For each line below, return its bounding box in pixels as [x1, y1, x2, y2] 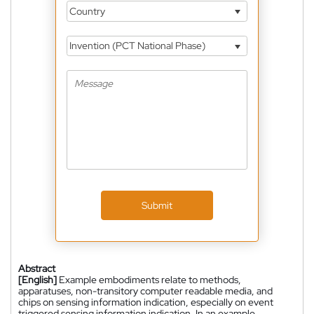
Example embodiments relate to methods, [59, 273, 241, 286]
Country [67, 4, 105, 18]
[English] [18, 273, 57, 286]
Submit [142, 198, 172, 212]
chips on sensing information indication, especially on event [18, 295, 273, 308]
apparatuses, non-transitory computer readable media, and [18, 284, 273, 297]
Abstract [18, 261, 55, 275]
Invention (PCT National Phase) [67, 39, 205, 53]
